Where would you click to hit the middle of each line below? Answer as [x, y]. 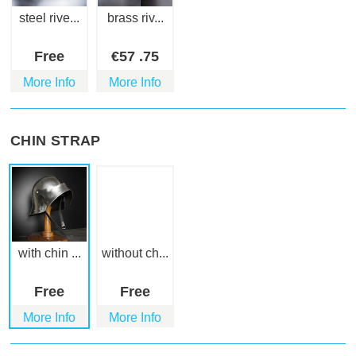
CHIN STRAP [56, 141]
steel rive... [49, 18]
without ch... [135, 253]
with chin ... [49, 253]
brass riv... [135, 18]
